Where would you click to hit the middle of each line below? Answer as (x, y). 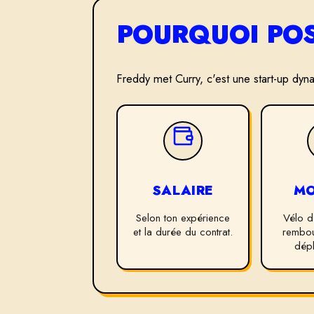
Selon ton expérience (183, 218)
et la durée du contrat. (183, 232)
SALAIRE (183, 190)
